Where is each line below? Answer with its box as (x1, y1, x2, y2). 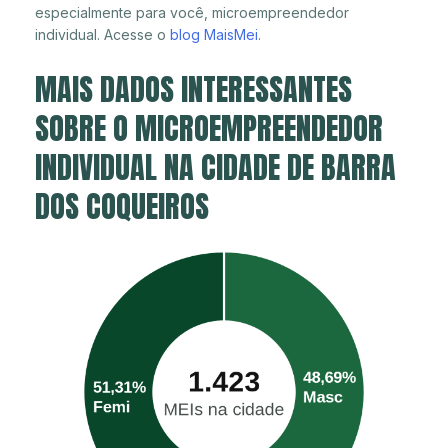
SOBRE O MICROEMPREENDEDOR (35, 105, 383, 151)
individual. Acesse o (35, 25, 170, 43)
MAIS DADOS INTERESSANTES (35, 66, 352, 112)
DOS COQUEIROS (35, 183, 209, 229)
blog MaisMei (170, 25, 258, 43)
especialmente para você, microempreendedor (35, 3, 349, 21)
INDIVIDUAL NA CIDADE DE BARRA (35, 144, 396, 190)
